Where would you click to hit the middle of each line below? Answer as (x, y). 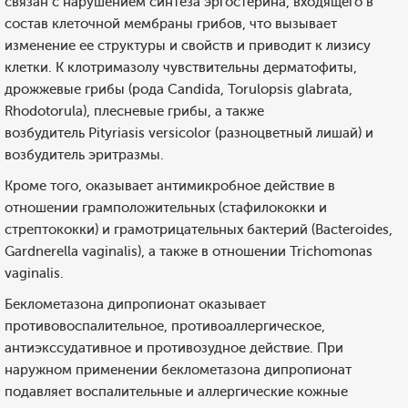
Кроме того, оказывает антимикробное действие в (170, 186)
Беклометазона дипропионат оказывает (135, 304)
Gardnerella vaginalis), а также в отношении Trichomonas (189, 251)
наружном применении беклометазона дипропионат (178, 370)
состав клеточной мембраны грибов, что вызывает (171, 24)
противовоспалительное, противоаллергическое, (165, 326)
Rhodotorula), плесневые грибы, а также (134, 111)
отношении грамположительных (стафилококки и (166, 208)
